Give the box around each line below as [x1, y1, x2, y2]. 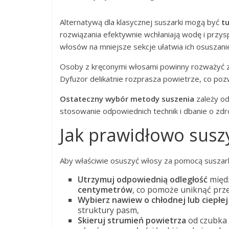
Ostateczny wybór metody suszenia [60, 94, 194, 104]
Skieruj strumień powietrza [78, 215, 186, 226]
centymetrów [78, 184, 132, 195]
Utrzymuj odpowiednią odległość [78, 174, 208, 185]
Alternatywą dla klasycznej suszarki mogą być [60, 17, 221, 27]
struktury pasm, [78, 204, 139, 216]
